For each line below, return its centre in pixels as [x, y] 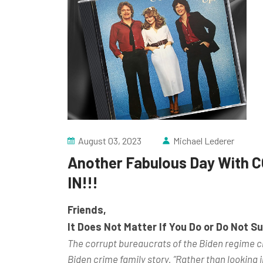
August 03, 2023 [109, 140]
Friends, [87, 209]
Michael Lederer [203, 140]
